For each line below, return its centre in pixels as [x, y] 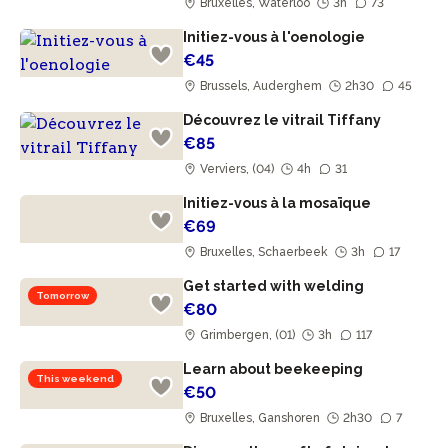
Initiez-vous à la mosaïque [279, 203]
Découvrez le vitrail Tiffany [284, 120]
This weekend [75, 378]
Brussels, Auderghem [261, 86]
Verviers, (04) [237, 169]
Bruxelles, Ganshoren [260, 418]
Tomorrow [62, 295]
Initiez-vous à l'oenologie [276, 37]
